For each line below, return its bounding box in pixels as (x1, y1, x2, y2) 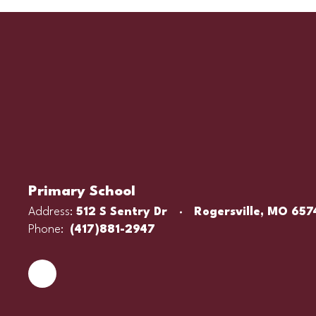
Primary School (28, 185, 135, 199)
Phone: (28, 224, 63, 236)
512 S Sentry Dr (76, 206, 167, 218)
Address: (28, 206, 73, 218)
